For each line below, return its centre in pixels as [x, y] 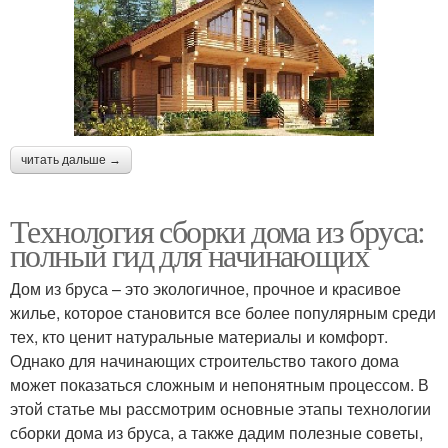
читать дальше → [71, 160]
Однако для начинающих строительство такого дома [204, 361]
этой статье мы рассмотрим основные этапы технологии [220, 409]
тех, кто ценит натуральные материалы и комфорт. [199, 337]
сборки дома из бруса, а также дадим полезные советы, [216, 433]
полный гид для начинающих [189, 255]
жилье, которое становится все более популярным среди [223, 313]
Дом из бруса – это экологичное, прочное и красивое [205, 289]
